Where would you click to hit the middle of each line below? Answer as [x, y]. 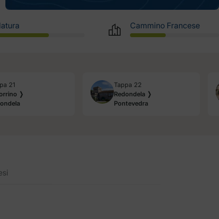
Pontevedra [131, 104]
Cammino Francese [165, 26]
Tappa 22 [128, 85]
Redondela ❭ [133, 94]
